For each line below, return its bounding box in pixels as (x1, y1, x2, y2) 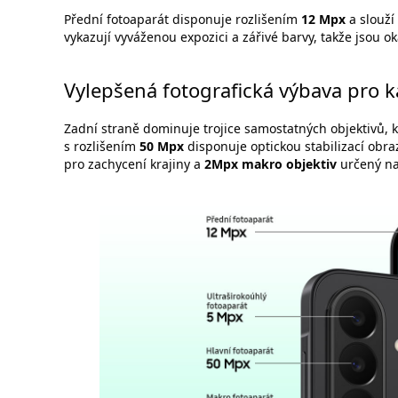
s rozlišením (64, 137, 139, 155)
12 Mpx (301, 11, 346, 28)
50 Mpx (139, 137, 184, 155)
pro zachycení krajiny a (64, 155, 204, 172)
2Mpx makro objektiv (204, 155, 337, 172)
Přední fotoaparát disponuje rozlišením (64, 11, 301, 28)
